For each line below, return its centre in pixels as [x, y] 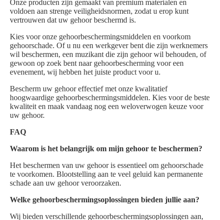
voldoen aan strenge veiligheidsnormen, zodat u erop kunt [99, 11]
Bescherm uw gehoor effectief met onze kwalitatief [89, 89]
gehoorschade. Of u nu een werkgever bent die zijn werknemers [109, 45]
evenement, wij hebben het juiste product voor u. [85, 72]
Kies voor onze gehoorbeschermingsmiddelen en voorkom [100, 37]
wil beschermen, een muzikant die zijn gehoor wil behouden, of [108, 54]
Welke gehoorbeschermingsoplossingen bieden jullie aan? [105, 200]
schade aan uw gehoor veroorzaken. [66, 183]
